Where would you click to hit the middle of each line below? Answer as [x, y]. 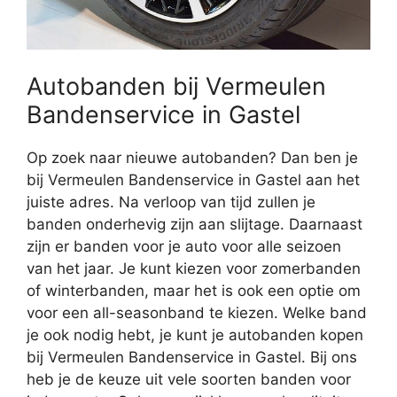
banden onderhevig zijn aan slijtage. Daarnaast [195, 224]
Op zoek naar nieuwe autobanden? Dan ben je [192, 157]
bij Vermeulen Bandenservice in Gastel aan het [193, 179]
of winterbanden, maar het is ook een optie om [194, 290]
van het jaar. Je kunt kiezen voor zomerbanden [194, 268]
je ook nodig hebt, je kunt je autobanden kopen [195, 335]
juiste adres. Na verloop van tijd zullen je [171, 202]
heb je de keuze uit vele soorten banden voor [189, 379]
